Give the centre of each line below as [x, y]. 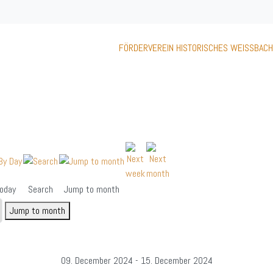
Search [41, 190]
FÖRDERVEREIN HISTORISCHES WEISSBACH [193, 48]
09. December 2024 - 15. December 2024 [136, 261]
